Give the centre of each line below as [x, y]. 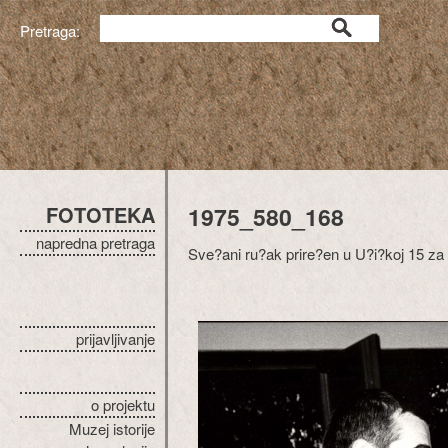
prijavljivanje [115, 338]
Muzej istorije [112, 428]
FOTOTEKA [100, 214]
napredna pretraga [95, 242]
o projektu [123, 404]
